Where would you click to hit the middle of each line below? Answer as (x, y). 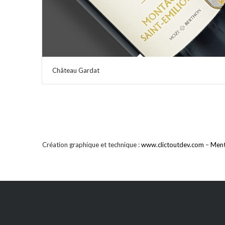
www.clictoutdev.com (172, 144)
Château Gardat (76, 70)
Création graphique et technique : (91, 144)
